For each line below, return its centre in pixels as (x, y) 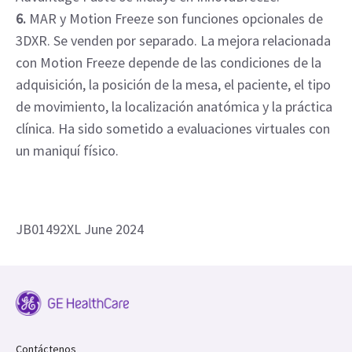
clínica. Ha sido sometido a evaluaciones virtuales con (173, 128)
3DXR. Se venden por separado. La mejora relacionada (173, 40)
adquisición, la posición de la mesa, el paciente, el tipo (173, 84)
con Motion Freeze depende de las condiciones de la (169, 62)
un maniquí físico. (67, 150)
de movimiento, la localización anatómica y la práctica (174, 106)
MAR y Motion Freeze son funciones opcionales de (174, 18)
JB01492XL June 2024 (80, 229)
